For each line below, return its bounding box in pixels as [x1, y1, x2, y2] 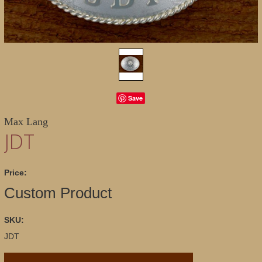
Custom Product [4, 184, 112, 202]
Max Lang [4, 116, 48, 127]
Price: [4, 168, 27, 177]
